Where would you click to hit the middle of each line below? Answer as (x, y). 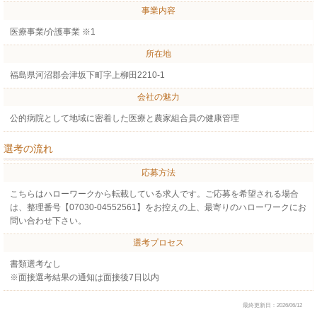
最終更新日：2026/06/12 (278, 305)
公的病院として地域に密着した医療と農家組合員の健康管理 (124, 118)
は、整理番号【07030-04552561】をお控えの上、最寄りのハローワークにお (158, 207)
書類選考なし (35, 264)
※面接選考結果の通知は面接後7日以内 (84, 277)
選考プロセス (158, 242)
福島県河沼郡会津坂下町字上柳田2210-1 (87, 75)
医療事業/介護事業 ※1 (52, 31)
